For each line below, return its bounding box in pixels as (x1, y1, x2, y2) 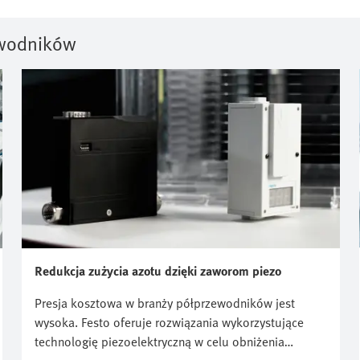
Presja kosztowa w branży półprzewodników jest (35, 292, 295, 313)
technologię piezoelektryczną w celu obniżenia (35, 331, 284, 351)
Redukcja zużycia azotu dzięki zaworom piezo (35, 260, 281, 280)
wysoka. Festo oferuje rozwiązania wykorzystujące (35, 312, 304, 332)
